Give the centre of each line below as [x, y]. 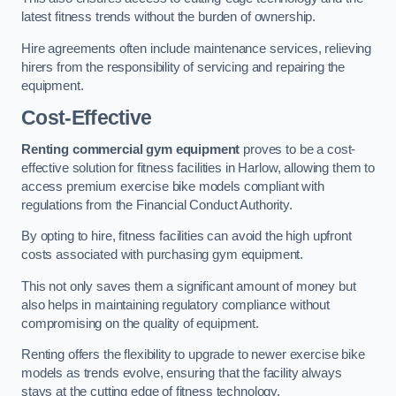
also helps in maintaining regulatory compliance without [176, 305]
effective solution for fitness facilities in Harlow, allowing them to [198, 168]
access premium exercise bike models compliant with [173, 186]
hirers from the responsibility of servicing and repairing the [183, 67]
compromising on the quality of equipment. [141, 323]
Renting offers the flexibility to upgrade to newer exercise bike [193, 355]
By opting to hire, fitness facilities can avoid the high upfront [187, 236]
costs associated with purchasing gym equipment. [163, 255]
